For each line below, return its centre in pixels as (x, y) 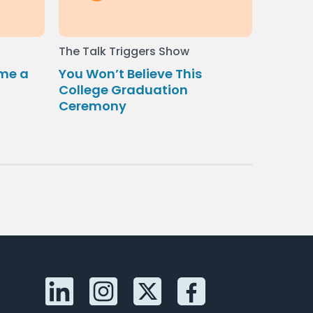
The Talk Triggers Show (124, 51)
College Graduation (123, 89)
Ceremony (92, 105)
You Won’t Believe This (130, 73)
